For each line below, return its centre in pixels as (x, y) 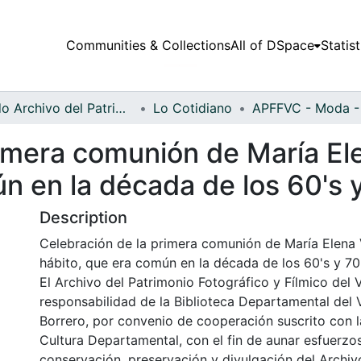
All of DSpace (272, 46)
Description (83, 217)
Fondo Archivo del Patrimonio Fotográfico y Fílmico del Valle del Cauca (120, 108)
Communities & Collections (148, 46)
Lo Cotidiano (193, 108)
